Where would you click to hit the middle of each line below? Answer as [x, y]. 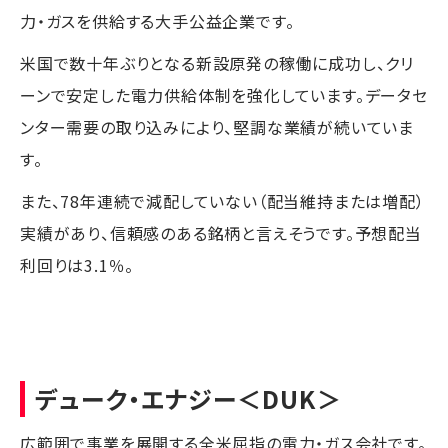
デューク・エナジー [136, 398]
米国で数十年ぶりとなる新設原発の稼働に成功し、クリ [217, 62]
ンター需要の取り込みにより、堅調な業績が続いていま [217, 126]
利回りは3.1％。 [77, 264]
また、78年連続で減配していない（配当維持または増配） [222, 200]
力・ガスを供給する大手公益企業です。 [157, 20]
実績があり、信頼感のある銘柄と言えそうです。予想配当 [221, 232]
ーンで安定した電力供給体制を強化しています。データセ [224, 94]
